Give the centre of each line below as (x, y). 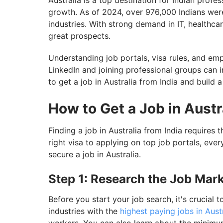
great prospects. (79, 36)
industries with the (84, 211)
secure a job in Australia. (95, 155)
